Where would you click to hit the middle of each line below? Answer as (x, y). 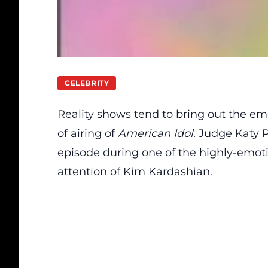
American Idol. (158, 133)
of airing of (88, 133)
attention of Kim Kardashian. (135, 172)
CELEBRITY (87, 83)
